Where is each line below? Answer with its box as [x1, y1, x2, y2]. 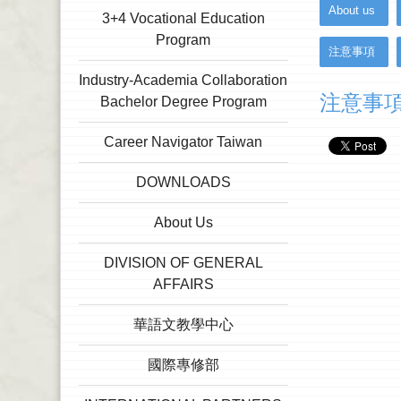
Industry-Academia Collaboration [79, 73, 288, 88]
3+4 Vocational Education [101, 11, 265, 26]
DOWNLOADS [135, 175, 231, 190]
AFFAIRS [152, 277, 214, 292]
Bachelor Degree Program [99, 94, 267, 109]
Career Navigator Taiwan [104, 134, 263, 149]
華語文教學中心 [132, 317, 234, 332]
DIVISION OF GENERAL [103, 255, 263, 270]
